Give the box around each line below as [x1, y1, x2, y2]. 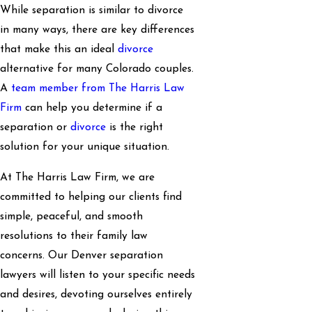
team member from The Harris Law [11, 83, 185, 95]
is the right [106, 122, 163, 134]
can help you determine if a [22, 102, 162, 114]
